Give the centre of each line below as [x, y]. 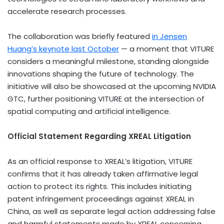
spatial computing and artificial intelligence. [89, 111]
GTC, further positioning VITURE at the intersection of [106, 98]
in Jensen [169, 36]
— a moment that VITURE [166, 48]
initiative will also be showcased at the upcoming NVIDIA [112, 86]
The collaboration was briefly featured [80, 36]
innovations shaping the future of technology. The [101, 73]
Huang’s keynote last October [63, 48]
